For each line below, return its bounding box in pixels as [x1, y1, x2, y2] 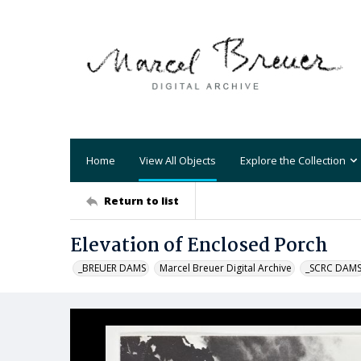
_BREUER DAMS [78, 261, 146, 275]
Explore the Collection [240, 152, 346, 168]
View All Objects [139, 152, 216, 168]
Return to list [104, 193, 179, 208]
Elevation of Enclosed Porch [70, 231, 328, 261]
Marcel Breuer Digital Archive [160, 261, 292, 275]
